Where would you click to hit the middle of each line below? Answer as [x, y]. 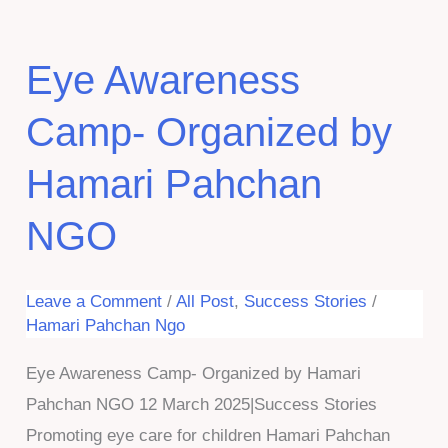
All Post [204, 301]
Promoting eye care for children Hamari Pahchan [207, 436]
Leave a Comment [93, 301]
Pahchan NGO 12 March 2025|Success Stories [201, 405]
